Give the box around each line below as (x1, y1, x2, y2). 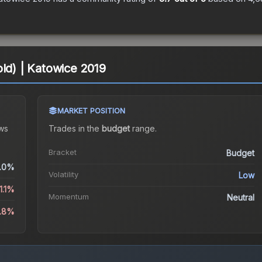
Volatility (48, 170, 78, 180)
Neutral (227, 192, 255, 203)
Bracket (48, 147, 77, 157)
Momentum (48, 192, 89, 202)
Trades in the (48, 123, 102, 134)
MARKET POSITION (57, 106, 125, 116)
